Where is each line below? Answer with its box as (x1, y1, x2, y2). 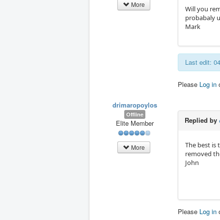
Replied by (185, 115, 219, 125)
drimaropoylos (112, 100, 157, 110)
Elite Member (115, 118, 154, 128)
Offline (126, 110, 143, 118)
